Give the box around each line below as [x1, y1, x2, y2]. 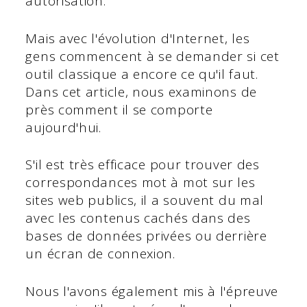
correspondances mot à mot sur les [25, 173, 256, 192]
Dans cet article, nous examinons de [25, 82, 257, 101]
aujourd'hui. [25, 118, 101, 136]
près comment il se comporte [25, 100, 213, 119]
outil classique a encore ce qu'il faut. [25, 64, 258, 83]
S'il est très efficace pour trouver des [25, 156, 260, 174]
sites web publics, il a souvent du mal [25, 191, 265, 210]
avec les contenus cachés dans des [25, 209, 251, 228]
